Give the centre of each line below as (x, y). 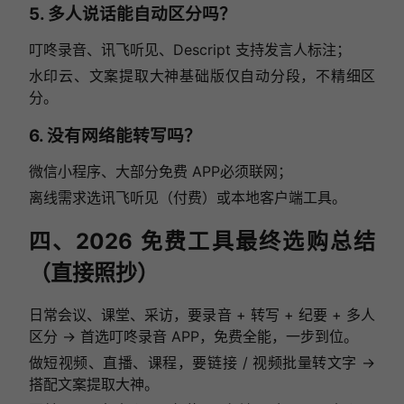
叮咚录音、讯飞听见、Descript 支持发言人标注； (189, 50)
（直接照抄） (93, 273)
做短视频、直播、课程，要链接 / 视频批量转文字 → (202, 363)
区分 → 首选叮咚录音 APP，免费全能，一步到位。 (193, 337)
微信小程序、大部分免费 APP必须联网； (160, 172)
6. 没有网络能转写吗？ (115, 135)
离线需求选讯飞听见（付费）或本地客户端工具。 (187, 198)
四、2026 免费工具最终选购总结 (202, 242)
